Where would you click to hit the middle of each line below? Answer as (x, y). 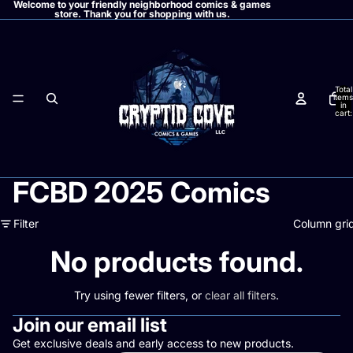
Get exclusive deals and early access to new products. (153, 343)
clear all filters (240, 295)
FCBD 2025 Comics (141, 192)
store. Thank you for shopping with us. (142, 14)
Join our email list (90, 325)
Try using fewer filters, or (139, 295)
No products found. (176, 262)
